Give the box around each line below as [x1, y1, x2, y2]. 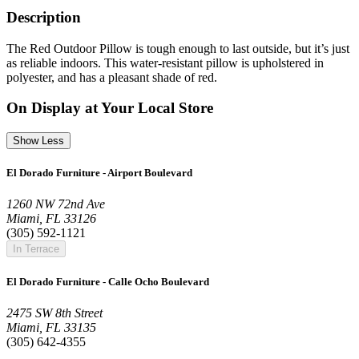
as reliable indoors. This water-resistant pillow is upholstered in [6, 55, 324, 70]
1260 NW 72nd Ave [6, 197, 105, 212]
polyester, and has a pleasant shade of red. [6, 70, 217, 84]
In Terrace [13, 243, 59, 256]
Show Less [13, 135, 64, 147]
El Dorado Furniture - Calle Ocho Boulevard [6, 275, 209, 288]
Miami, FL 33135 [6, 320, 96, 334]
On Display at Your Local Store [6, 99, 213, 117]
